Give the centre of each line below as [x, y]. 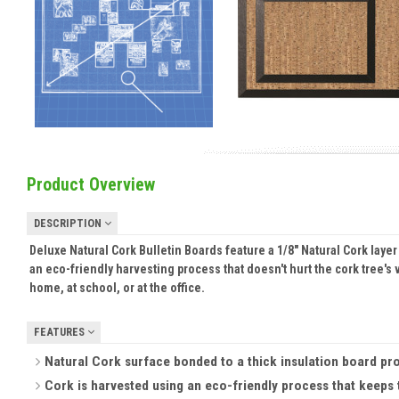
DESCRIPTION [69, 223]
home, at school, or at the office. [117, 287]
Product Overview [91, 185]
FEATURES [60, 332]
